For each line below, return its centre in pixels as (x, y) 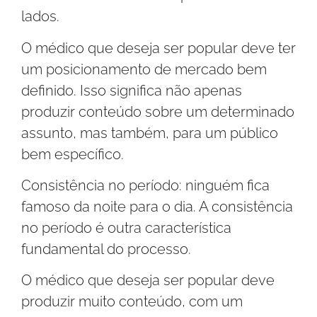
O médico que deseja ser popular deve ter (158, 48)
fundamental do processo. (106, 249)
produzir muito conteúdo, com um (132, 302)
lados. (40, 17)
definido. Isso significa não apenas (132, 90)
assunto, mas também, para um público (150, 133)
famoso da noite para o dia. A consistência (157, 206)
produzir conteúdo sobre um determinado (158, 111)
